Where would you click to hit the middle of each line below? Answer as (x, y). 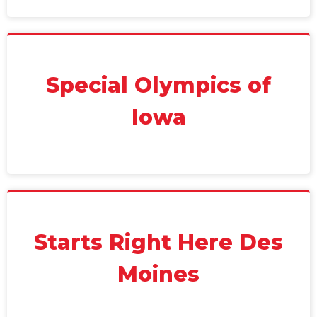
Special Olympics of (158, 85)
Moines (158, 274)
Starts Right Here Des (158, 242)
